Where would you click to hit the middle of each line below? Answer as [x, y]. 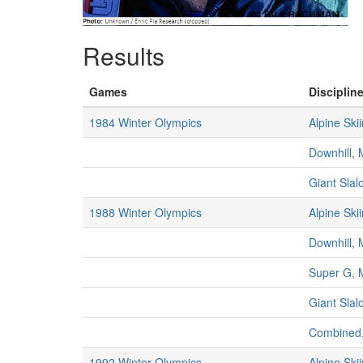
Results [124, 56]
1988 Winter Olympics [145, 212]
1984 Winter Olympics [145, 122]
